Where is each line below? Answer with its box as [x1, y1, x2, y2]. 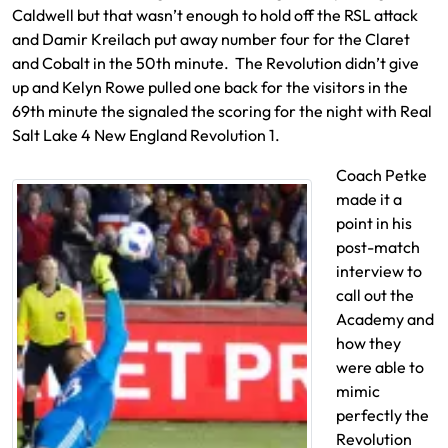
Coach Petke [336, 165, 427, 185]
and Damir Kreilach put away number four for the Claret [12, 29, 410, 49]
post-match [336, 237, 420, 257]
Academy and [336, 309, 434, 329]
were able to [336, 357, 424, 377]
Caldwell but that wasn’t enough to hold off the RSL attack [12, 5, 418, 25]
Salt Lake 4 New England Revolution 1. [12, 125, 280, 145]
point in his [336, 213, 412, 233]
